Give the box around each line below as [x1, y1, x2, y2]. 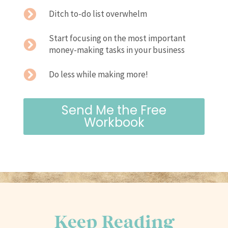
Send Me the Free [62, 102, 166, 119]
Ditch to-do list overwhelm [49, 8, 148, 20]
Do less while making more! [49, 69, 149, 80]
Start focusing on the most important [49, 33, 186, 44]
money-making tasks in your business [49, 44, 185, 56]
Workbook [83, 114, 145, 131]
